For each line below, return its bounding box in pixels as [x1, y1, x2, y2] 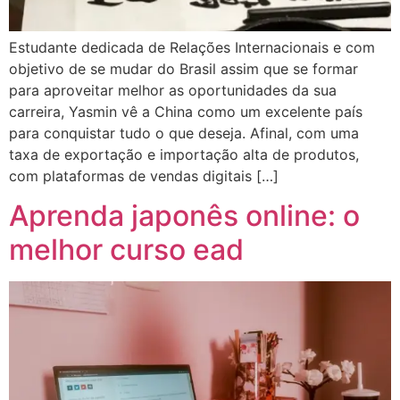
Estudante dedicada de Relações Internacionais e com [9, 37, 375, 56]
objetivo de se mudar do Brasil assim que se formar [9, 59, 358, 78]
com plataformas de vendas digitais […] [9, 166, 279, 185]
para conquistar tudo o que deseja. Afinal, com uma [9, 123, 359, 142]
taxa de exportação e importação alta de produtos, [9, 145, 359, 163]
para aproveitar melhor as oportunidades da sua [9, 80, 337, 99]
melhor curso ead [9, 232, 244, 268]
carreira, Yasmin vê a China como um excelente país [9, 102, 362, 121]
